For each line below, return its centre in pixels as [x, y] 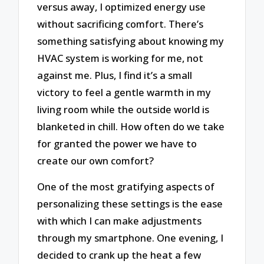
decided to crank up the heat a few [119, 255]
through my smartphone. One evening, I [131, 238]
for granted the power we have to [117, 143]
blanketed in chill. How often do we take [131, 126]
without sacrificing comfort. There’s [121, 24]
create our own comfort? [96, 160]
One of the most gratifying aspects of [126, 187]
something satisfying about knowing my [131, 41]
